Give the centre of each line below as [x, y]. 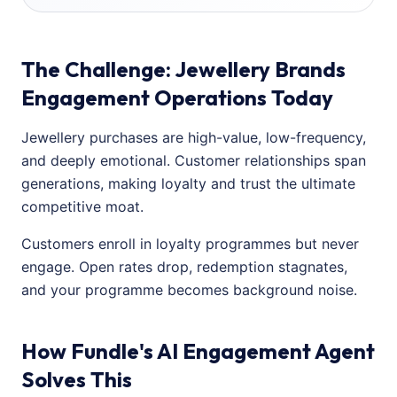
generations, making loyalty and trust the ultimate [188, 183]
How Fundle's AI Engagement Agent [198, 351]
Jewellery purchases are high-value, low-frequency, [194, 137]
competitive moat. [82, 206]
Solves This [77, 379]
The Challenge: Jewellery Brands [183, 69]
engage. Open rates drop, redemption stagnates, [184, 267]
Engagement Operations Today [177, 97]
